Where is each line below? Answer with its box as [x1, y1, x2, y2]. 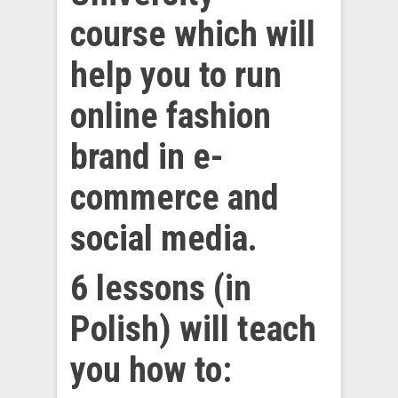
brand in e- [70, 135, 224, 178]
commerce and [70, 176, 279, 219]
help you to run [70, 53, 282, 96]
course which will [70, 12, 315, 55]
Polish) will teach [70, 307, 316, 350]
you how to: [70, 348, 232, 391]
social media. [70, 217, 258, 259]
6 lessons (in [70, 267, 251, 309]
